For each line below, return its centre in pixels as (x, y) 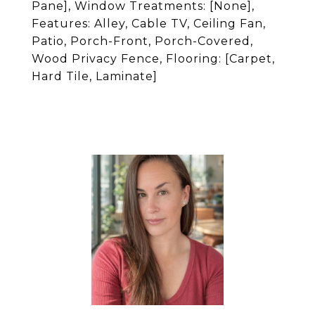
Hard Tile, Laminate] (95, 76)
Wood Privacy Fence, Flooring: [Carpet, (153, 59)
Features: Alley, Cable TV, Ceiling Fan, (149, 24)
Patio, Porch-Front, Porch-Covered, (142, 41)
